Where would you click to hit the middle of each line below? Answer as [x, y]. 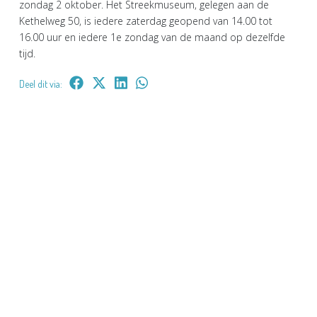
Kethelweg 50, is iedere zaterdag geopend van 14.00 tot [146, 21]
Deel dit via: [41, 83]
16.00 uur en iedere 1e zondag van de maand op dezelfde [152, 37]
